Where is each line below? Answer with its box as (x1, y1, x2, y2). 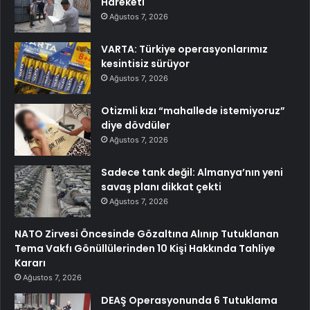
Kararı (15, 255, 46, 270)
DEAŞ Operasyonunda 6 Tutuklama (101, 293, 277, 307)
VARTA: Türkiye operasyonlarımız (101, 42, 268, 56)
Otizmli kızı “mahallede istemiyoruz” (101, 103, 285, 118)
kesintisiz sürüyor (101, 56, 190, 71)
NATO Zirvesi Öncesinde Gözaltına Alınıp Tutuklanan (15, 226, 279, 241)
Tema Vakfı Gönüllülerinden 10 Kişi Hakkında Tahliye (15, 241, 275, 255)
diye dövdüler (101, 118, 170, 132)
